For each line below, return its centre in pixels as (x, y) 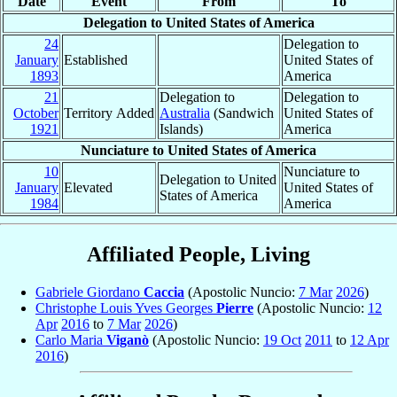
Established (96, 59)
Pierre (235, 307)
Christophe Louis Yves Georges (126, 307)
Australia (185, 113)
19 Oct (282, 339)
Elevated (88, 187)
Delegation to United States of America (198, 22)
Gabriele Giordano (90, 292)
